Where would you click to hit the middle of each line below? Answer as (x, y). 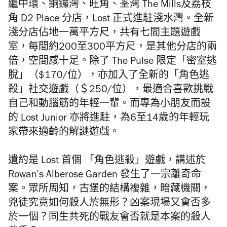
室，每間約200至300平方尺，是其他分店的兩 (112, 48)
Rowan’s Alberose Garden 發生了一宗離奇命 (105, 176)
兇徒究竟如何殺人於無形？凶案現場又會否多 (109, 204)
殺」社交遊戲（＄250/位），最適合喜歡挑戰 (111, 91)
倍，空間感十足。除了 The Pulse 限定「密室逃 (112, 63)
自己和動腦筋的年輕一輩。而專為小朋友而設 (109, 105)
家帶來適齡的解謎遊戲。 (64, 134)
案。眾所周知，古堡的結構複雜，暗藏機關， (109, 190)
